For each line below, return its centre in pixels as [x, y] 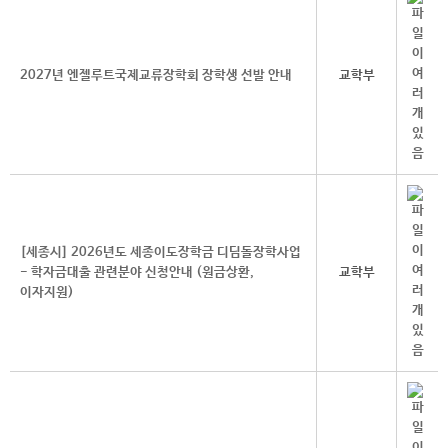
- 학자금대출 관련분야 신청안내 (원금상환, [137, 273]
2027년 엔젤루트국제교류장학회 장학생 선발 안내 [156, 76]
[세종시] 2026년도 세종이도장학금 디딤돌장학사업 [160, 253]
